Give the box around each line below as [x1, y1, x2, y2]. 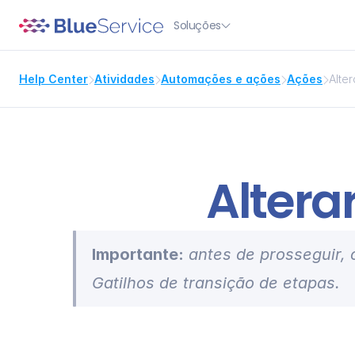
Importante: [92, 245, 184, 264]
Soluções [174, 17, 221, 33]
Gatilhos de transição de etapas [92, 273, 335, 292]
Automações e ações [161, 72, 281, 86]
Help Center [19, 72, 88, 86]
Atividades [94, 72, 155, 86]
